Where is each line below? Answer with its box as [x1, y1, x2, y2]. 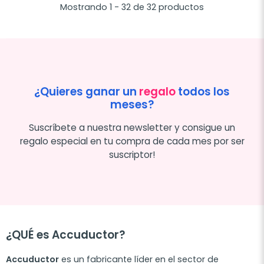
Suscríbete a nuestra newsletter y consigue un [29, 121, 235, 134]
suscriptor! [109, 148, 155, 161]
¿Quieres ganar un [34, 84, 139, 100]
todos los [176, 84, 230, 100]
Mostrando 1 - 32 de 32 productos [60, 1, 204, 13]
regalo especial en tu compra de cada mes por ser [19, 135, 245, 148]
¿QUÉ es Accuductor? [6, 227, 125, 243]
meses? [110, 97, 154, 113]
